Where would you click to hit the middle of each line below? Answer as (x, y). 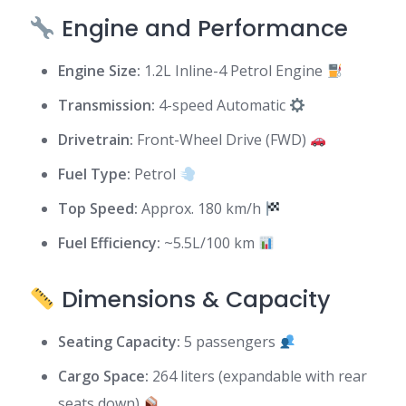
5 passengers (230, 342)
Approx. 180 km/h (201, 208)
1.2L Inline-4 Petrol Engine (233, 71)
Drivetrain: (96, 140)
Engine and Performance (201, 29)
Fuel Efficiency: (109, 243)
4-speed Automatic (222, 105)
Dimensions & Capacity (193, 300)
